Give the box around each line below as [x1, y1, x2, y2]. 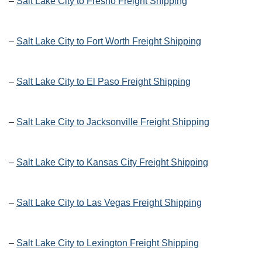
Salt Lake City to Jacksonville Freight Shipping [16, 117, 209, 127]
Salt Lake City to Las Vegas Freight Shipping [16, 198, 202, 208]
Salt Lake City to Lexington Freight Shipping [16, 238, 199, 249]
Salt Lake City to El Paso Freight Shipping [16, 77, 191, 87]
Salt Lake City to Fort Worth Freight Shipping [16, 36, 201, 47]
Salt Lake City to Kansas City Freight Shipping [16, 157, 208, 168]
